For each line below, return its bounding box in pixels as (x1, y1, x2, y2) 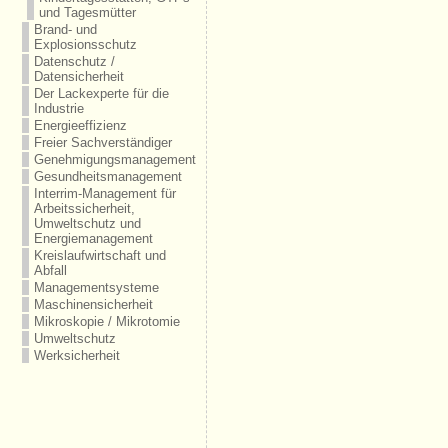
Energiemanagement (33, 231, 153, 246)
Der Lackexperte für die (33, 86, 169, 101)
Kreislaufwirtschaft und (33, 248, 166, 263)
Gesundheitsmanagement (33, 169, 182, 184)
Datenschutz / (33, 54, 115, 69)
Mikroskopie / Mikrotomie (33, 314, 180, 329)
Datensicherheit (33, 69, 124, 84)
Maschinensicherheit (33, 297, 153, 312)
